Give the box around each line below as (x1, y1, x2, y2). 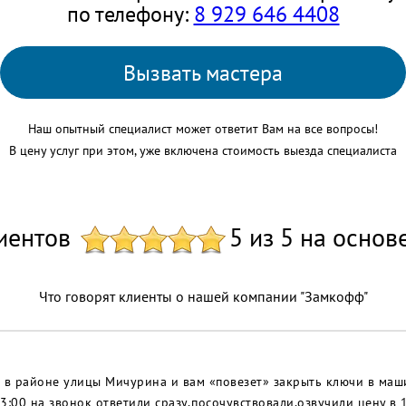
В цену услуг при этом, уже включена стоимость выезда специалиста (9, 142, 397, 159)
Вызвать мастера (123, 59, 283, 88)
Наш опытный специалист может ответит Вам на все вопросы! (28, 121, 378, 138)
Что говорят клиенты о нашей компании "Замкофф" (38, 287, 368, 306)
